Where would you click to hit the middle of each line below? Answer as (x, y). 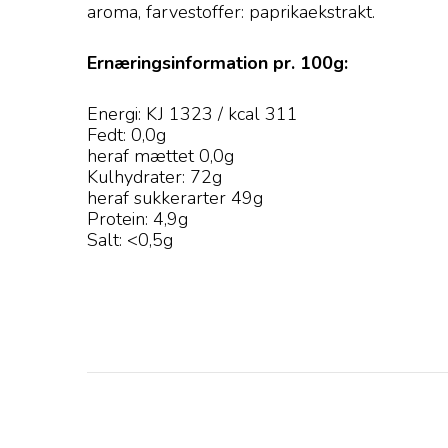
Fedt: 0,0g (129, 135)
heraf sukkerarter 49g (175, 198)
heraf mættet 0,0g (160, 156)
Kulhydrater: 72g (154, 177)
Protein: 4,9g (140, 219)
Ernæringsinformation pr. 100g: (217, 63)
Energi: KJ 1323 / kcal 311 (192, 114)
